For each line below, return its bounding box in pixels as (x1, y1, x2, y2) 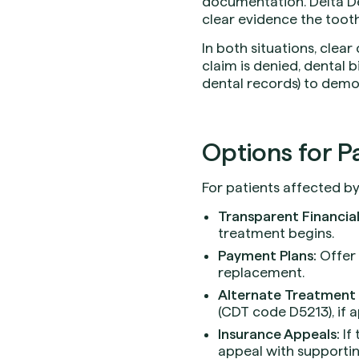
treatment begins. (218, 225, 334, 241)
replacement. (218, 264, 305, 280)
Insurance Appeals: (218, 326, 340, 342)
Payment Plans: (218, 248, 317, 264)
